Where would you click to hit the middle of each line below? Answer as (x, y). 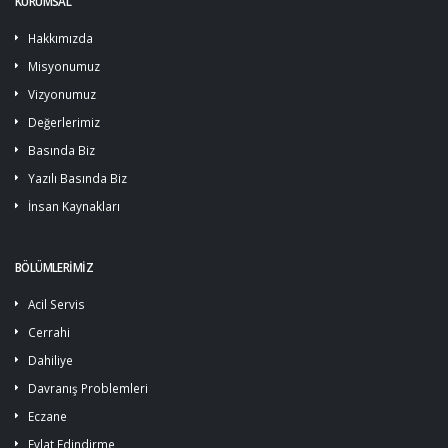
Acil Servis (56, 304)
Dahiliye (50, 360)
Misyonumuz (64, 66)
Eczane (47, 416)
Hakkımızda (60, 38)
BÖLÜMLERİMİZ (54, 267)
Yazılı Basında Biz (77, 178)
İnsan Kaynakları (74, 206)
